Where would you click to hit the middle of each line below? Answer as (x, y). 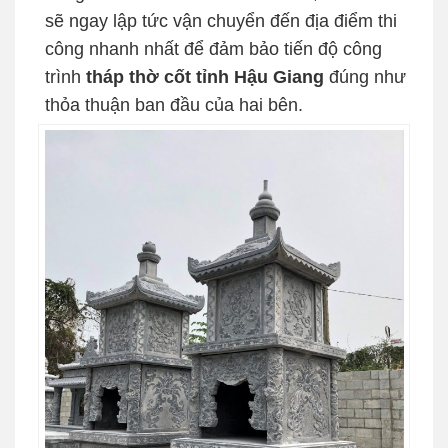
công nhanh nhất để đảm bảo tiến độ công (213, 48)
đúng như (365, 76)
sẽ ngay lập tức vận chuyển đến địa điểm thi (221, 20)
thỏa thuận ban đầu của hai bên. (174, 104)
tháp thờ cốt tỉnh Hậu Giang (205, 76)
